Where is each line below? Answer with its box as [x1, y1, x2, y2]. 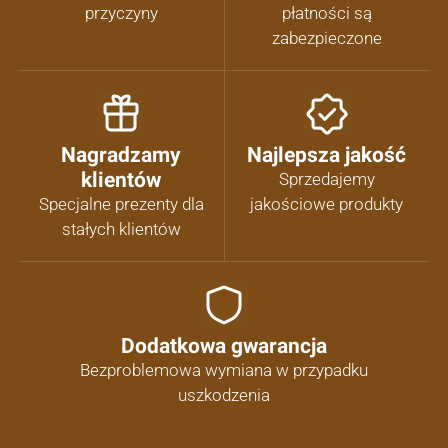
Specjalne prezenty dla [38, 194, 204, 215]
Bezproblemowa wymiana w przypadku [80, 360, 368, 381]
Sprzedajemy [278, 169, 375, 190]
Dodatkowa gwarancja [121, 333, 327, 359]
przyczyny [84, 3, 158, 24]
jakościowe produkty [250, 194, 404, 215]
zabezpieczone [271, 28, 382, 49]
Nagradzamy [61, 142, 182, 168]
